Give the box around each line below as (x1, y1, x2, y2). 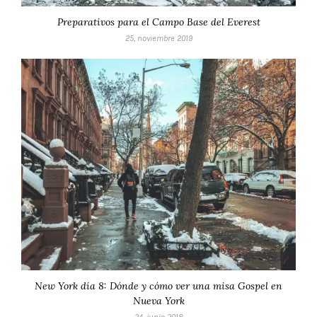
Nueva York (132, 294, 185, 307)
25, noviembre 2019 (125, 33, 192, 44)
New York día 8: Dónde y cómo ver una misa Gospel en (35, 279, 282, 292)
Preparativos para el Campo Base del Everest (57, 16, 260, 29)
